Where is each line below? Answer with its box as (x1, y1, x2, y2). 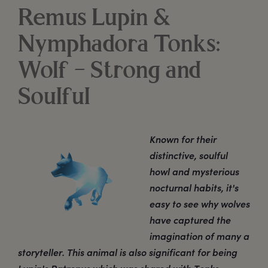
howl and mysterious (150, 165, 239, 178)
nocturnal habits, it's (150, 181, 239, 194)
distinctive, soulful (150, 148, 228, 162)
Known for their (150, 132, 217, 146)
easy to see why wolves (150, 197, 250, 211)
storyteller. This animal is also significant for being (18, 245, 237, 259)
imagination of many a (150, 229, 249, 243)
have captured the (150, 213, 231, 227)
